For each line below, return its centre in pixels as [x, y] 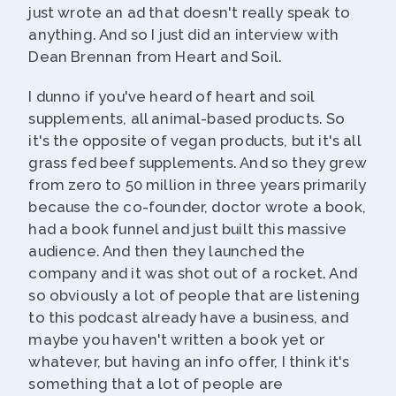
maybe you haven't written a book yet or [177, 340]
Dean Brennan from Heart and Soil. [156, 57]
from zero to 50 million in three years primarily [198, 185]
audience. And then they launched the [167, 251]
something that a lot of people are [156, 384]
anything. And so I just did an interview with [184, 35]
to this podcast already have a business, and [188, 318]
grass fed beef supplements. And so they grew [198, 163]
